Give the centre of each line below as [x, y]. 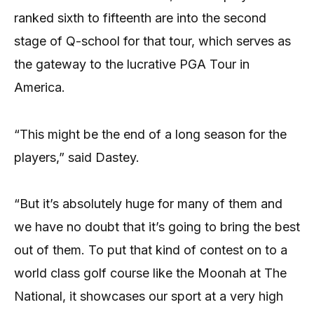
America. [40, 88]
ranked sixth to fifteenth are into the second [140, 18]
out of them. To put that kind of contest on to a [151, 250]
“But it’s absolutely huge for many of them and [148, 204]
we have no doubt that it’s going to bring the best [157, 227]
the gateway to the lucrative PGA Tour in [132, 64]
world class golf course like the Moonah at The [150, 273]
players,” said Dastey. [77, 157]
